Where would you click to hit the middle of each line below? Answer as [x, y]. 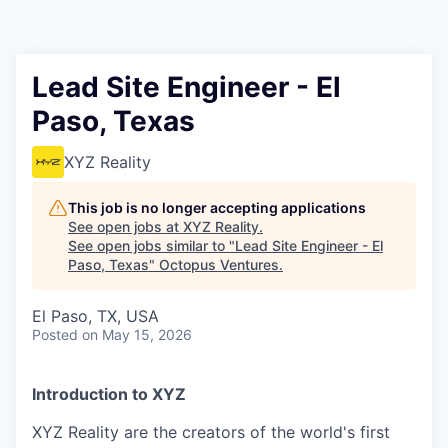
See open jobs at [125, 226]
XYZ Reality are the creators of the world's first [211, 432]
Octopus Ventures [219, 264]
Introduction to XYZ [109, 394]
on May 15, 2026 [137, 334]
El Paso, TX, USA [95, 316]
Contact [45, 42]
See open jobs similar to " [151, 245]
